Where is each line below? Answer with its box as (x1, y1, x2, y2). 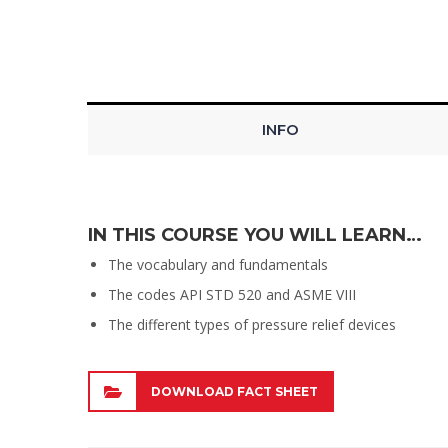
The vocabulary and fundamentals (108, 255, 328, 275)
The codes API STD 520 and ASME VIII (108, 285, 356, 305)
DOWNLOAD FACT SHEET (150, 383, 318, 399)
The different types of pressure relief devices (108, 315, 396, 335)
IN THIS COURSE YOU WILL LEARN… (88, 224, 422, 247)
